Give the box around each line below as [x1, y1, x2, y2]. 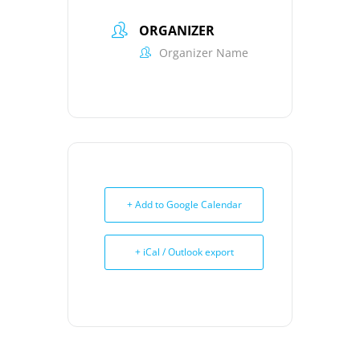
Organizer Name [159, 45, 248, 61]
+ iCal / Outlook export [134, 245, 234, 260]
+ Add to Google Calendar [126, 198, 242, 212]
